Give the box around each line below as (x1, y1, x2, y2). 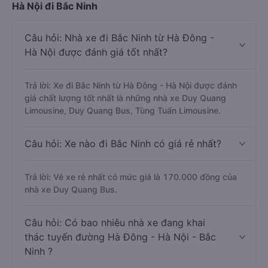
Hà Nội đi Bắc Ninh (12, 43, 98, 55)
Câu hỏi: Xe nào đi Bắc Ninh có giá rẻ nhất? (25, 181, 221, 193)
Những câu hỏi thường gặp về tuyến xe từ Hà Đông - (12, 29, 255, 41)
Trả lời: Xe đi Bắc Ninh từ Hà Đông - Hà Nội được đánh (25, 123, 237, 133)
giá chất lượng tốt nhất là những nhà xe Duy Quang (25, 136, 226, 146)
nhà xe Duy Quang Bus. (25, 227, 117, 237)
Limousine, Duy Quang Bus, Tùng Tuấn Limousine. (25, 148, 221, 159)
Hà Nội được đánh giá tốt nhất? (25, 89, 167, 101)
